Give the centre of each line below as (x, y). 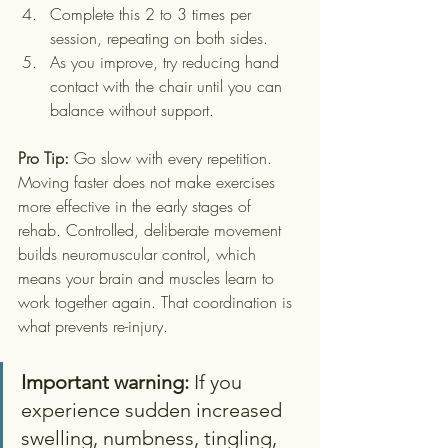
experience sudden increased (154, 410)
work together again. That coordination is (157, 302)
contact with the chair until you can (168, 86)
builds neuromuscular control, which (139, 254)
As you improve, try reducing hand (167, 62)
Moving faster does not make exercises (149, 182)
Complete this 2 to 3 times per (153, 14)
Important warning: (105, 382)
